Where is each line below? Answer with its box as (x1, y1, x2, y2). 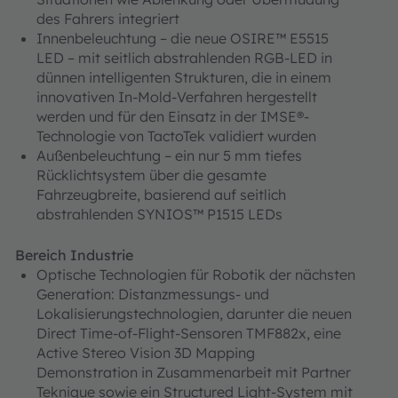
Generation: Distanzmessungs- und (36, 285, 269, 303)
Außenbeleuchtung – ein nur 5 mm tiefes (36, 147, 302, 164)
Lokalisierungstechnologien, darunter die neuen (36, 305, 352, 322)
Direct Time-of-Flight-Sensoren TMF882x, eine (36, 324, 341, 342)
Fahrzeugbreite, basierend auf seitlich (36, 186, 286, 203)
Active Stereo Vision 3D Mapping (36, 344, 255, 362)
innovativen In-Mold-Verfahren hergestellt (36, 88, 317, 106)
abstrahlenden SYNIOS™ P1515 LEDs (36, 205, 283, 223)
